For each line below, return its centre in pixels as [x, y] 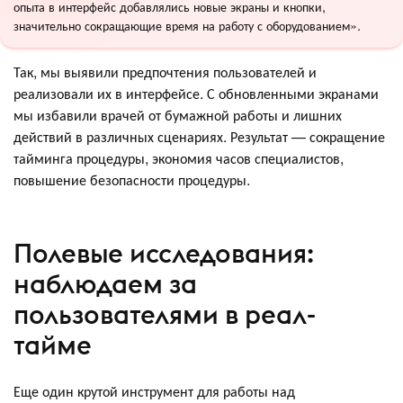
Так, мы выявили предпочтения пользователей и [165, 72]
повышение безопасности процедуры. [132, 180]
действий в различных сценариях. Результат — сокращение [199, 137]
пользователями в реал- [165, 314]
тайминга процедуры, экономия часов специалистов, [179, 158]
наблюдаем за [105, 283]
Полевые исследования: [164, 253]
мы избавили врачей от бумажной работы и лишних [178, 115]
